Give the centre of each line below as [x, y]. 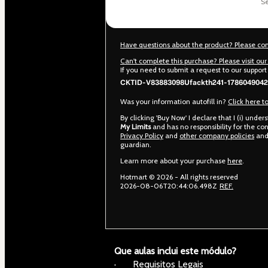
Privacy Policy [142, 135]
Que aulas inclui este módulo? [175, 251]
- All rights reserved [205, 176]
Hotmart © [138, 176]
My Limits [135, 126]
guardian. [136, 144]
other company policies [217, 135]
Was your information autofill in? [174, 101]
